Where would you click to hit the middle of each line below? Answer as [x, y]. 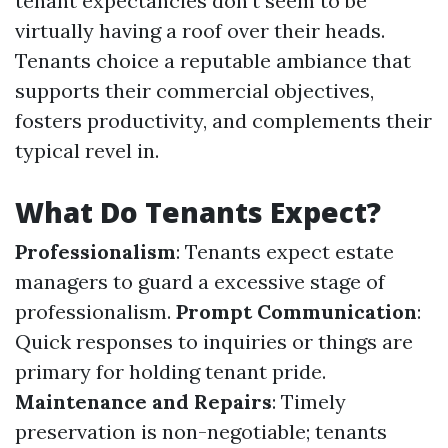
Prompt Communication [296, 311]
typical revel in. [87, 150]
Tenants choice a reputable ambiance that [213, 60]
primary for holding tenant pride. [170, 371]
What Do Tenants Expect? [198, 212]
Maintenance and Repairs [143, 401]
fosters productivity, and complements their [223, 120]
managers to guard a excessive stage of [200, 281]
